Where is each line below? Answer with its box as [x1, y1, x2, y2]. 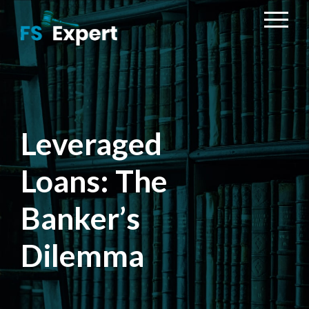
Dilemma [21, 236, 144, 273]
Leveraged [21, 124, 162, 161]
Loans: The [21, 161, 168, 199]
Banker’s [21, 199, 140, 236]
